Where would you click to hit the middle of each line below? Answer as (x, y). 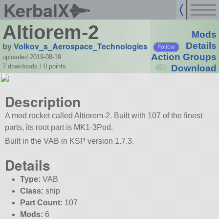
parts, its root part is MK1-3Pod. (59, 128)
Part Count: (41, 202)
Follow (166, 47)
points (57, 66)
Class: (32, 191)
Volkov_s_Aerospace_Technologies (80, 46)
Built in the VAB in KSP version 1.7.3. (70, 141)
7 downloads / (23, 66)
